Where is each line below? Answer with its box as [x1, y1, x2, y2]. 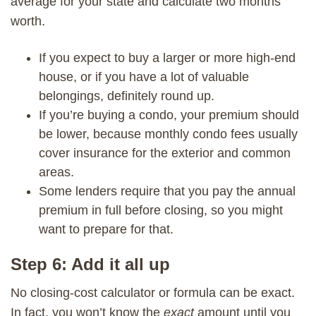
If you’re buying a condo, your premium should [39, 107, 299, 122]
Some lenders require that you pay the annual [39, 183, 296, 198]
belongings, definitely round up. [39, 88, 214, 103]
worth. [11, 13, 45, 28]
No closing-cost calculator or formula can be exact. [11, 285, 295, 300]
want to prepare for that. [39, 221, 174, 236]
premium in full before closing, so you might [39, 202, 283, 217]
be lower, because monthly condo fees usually [39, 126, 298, 141]
